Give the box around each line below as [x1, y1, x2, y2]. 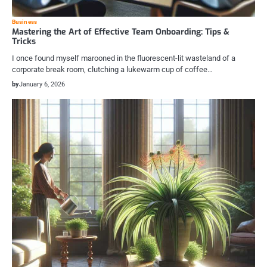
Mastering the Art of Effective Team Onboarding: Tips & [12, 26, 229, 38]
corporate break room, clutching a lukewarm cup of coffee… [12, 65, 213, 74]
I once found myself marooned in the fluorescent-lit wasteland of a [12, 54, 235, 63]
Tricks [12, 36, 36, 47]
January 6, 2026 [19, 80, 65, 88]
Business [12, 18, 37, 25]
